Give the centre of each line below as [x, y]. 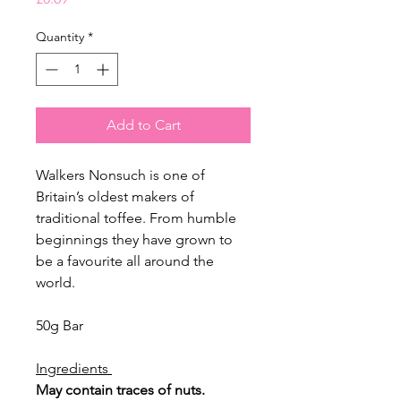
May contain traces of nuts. [120, 389]
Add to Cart [143, 124]
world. [55, 282]
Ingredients [74, 368]
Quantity [60, 36]
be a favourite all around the [125, 260]
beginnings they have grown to [134, 239]
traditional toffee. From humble [136, 218]
